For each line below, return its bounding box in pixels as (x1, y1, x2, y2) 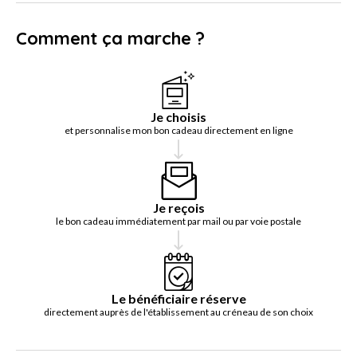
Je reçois (152, 200, 205, 216)
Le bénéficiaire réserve (111, 291, 246, 307)
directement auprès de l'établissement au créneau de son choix (44, 306, 313, 319)
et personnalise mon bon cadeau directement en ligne (64, 124, 293, 137)
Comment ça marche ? (16, 27, 205, 50)
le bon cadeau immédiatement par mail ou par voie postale (56, 215, 301, 228)
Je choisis (151, 109, 206, 125)
